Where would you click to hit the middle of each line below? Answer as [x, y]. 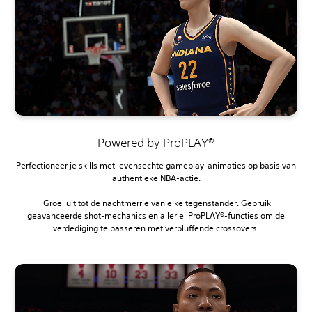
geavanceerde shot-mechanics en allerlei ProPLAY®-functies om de [156, 216]
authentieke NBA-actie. [156, 178]
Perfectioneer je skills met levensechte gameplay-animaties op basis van [156, 166]
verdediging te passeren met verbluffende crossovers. [156, 228]
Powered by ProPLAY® [156, 143]
